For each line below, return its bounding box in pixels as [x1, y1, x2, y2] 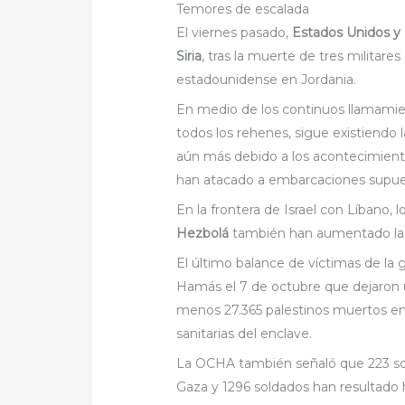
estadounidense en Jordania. [176, 71, 357, 89]
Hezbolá [176, 225, 230, 242]
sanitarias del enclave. [176, 325, 316, 343]
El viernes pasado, [176, 24, 293, 42]
